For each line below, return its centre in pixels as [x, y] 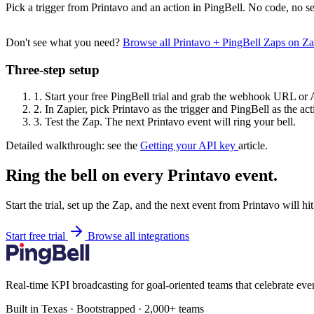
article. [253, 146]
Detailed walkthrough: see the [73, 146]
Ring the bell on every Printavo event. [142, 176]
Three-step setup [53, 69]
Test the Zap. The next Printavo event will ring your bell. [169, 122]
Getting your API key [189, 146]
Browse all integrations [138, 236]
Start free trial [37, 236]
